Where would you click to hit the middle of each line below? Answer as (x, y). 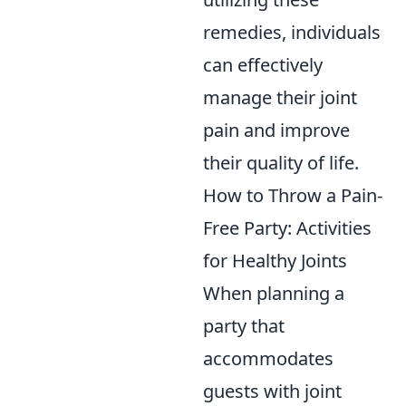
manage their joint (280, 98)
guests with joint (272, 391)
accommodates (268, 359)
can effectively (263, 65)
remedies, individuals (292, 33)
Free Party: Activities (287, 228)
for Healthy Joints (275, 261)
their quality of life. (281, 163)
